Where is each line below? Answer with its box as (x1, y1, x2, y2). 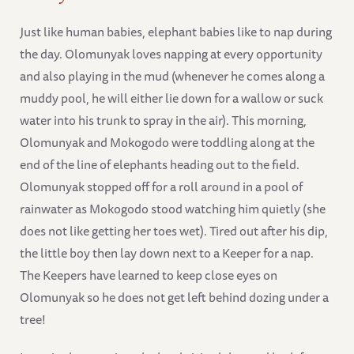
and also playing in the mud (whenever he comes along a (20, 65, 325, 86)
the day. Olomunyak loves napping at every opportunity (20, 43, 322, 64)
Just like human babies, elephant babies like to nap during (20, 21, 332, 42)
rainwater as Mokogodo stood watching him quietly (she (20, 198, 326, 219)
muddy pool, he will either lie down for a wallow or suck (20, 87, 323, 108)
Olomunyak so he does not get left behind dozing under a (20, 286, 329, 307)
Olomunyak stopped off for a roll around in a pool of (20, 175, 303, 197)
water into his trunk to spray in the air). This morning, (20, 109, 307, 130)
